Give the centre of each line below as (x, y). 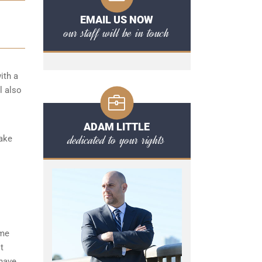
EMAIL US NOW (117, 20)
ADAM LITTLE (117, 127)
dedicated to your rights (117, 140)
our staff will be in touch (117, 33)
